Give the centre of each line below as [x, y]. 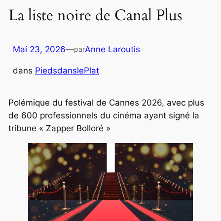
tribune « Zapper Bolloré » [59, 128]
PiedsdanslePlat [67, 70]
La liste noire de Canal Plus [95, 16]
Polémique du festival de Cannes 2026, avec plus [106, 102]
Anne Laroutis [112, 49]
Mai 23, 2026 [39, 49]
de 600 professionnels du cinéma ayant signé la [104, 115]
